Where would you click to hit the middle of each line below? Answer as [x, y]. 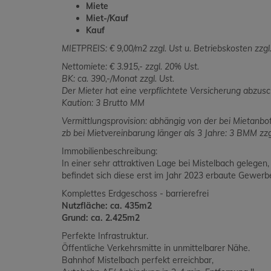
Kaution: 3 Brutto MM [103, 103]
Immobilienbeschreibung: [109, 152]
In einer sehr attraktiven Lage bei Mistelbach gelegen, [165, 164]
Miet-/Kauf [107, 18]
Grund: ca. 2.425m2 [101, 218]
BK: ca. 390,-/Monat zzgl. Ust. [118, 79]
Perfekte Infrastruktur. [105, 236]
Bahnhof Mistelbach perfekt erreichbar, [138, 260]
